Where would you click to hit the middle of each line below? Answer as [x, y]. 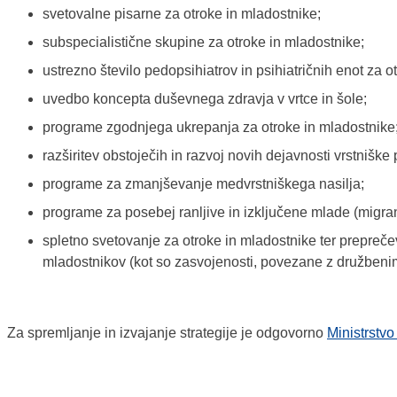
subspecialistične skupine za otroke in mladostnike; [203, 43]
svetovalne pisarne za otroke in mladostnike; [182, 14]
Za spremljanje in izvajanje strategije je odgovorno [167, 333]
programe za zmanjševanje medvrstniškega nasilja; [203, 184]
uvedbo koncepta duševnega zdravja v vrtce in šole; [205, 99]
